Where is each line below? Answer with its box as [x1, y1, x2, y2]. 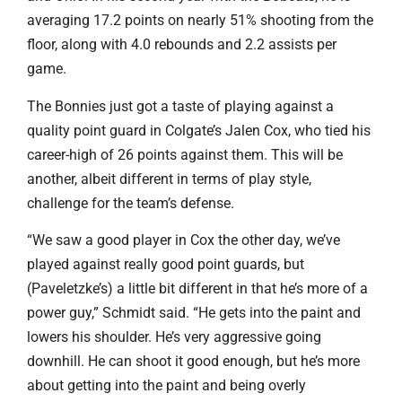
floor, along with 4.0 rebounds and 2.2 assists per [27, 36, 336, 54]
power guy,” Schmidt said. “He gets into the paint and [27, 304, 361, 322]
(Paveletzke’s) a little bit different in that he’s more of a [27, 280, 368, 298]
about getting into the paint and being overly [27, 377, 306, 395]
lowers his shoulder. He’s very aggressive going [27, 328, 321, 346]
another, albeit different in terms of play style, [27, 170, 311, 188]
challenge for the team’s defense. [27, 194, 234, 212]
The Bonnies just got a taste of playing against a [27, 97, 334, 115]
